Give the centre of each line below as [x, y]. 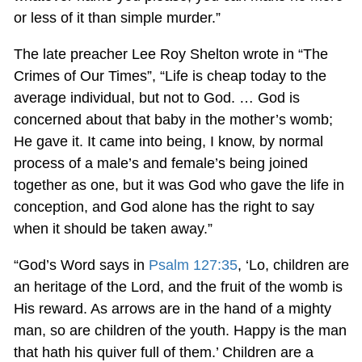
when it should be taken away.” [113, 228]
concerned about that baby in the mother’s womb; [173, 119]
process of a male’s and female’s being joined [160, 163]
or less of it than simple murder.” [117, 17]
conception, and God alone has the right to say [164, 206]
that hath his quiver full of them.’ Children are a [163, 352]
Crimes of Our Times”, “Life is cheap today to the [170, 76]
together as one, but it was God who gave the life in [179, 185]
